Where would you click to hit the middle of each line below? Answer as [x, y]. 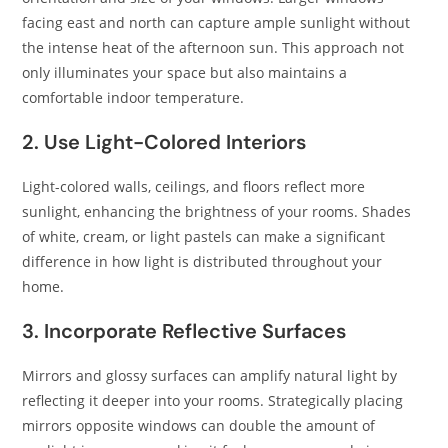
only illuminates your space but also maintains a [185, 72]
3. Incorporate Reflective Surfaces [184, 331]
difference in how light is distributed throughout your [202, 261]
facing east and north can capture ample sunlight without [216, 22]
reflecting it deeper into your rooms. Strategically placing [213, 400]
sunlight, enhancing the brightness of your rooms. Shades [217, 211]
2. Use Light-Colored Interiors [164, 142]
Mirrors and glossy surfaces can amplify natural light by [210, 375]
